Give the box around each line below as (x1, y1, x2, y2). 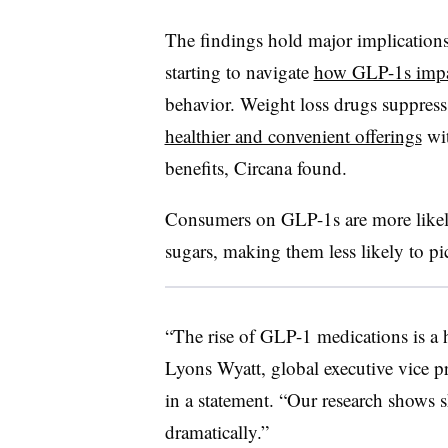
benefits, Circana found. (164, 154, 347, 180)
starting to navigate (164, 58, 314, 84)
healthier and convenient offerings (164, 122, 422, 148)
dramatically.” (164, 418, 269, 444)
